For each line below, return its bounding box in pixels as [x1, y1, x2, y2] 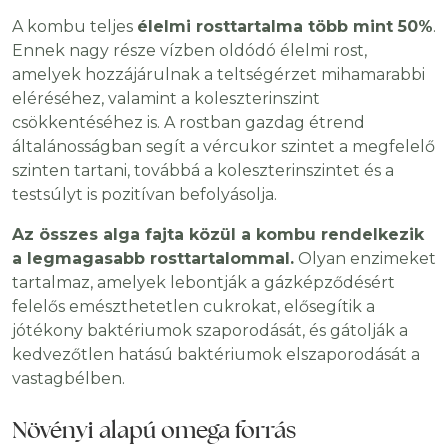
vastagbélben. [12, 369, 125, 389]
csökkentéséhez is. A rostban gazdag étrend [12, 113, 365, 133]
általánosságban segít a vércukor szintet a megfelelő [12, 137, 435, 157]
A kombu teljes [12, 17, 137, 37]
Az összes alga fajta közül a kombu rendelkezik [12, 225, 424, 245]
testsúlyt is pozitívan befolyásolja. [12, 185, 281, 205]
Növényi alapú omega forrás [12, 415, 301, 446]
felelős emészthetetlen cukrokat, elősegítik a [12, 297, 375, 317]
